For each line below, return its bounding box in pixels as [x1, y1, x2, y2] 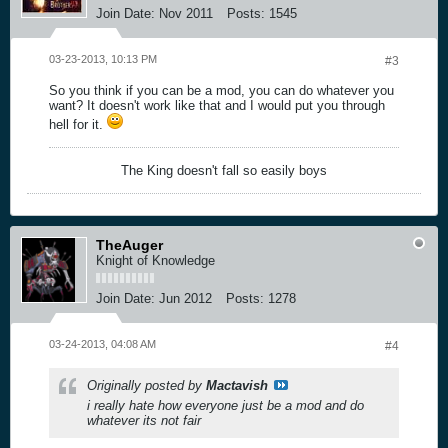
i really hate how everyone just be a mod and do [87, 397, 364, 413]
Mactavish [206, 377, 268, 393]
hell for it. [49, 116, 107, 132]
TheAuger [96, 236, 163, 253]
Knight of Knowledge [96, 252, 215, 268]
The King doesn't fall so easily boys [121, 162, 327, 178]
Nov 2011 [159, 5, 213, 21]
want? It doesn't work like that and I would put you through [49, 97, 385, 113]
